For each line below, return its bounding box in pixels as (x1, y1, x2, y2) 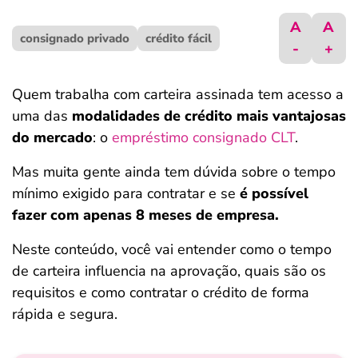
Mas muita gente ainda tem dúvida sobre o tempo (12, 162, 336, 181)
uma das (12, 106, 72, 125)
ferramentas (24, 6, 105, 25)
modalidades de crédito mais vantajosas (72, 106, 346, 125)
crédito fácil (145, 30, 212, 46)
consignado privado (20, 30, 129, 46)
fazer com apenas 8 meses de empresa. (12, 205, 279, 225)
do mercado (12, 128, 93, 147)
